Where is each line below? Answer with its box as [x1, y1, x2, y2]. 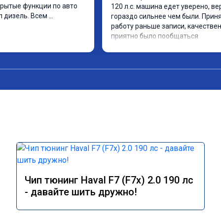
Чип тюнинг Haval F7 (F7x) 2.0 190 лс [25, 174, 193, 186]
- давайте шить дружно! [25, 186, 137, 198]
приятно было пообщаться [111, 32, 198, 40]
